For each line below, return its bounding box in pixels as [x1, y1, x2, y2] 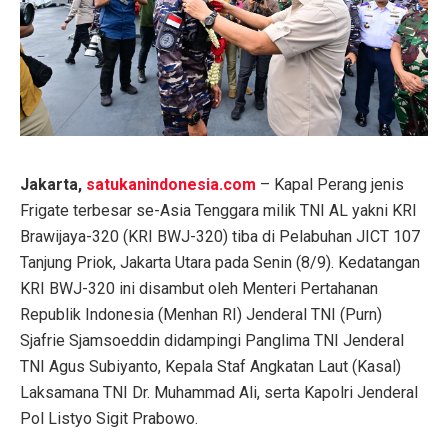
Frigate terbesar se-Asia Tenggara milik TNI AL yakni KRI [20, 201, 417, 221]
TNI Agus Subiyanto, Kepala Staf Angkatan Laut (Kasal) [20, 357, 401, 377]
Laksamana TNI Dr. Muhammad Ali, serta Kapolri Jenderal [20, 383, 418, 403]
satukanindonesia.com [86, 175, 256, 195]
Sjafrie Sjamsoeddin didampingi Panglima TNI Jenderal [20, 331, 404, 351]
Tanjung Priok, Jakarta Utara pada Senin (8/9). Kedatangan [20, 253, 420, 273]
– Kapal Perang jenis [256, 175, 404, 195]
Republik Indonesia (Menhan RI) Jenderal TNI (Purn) [20, 305, 382, 325]
